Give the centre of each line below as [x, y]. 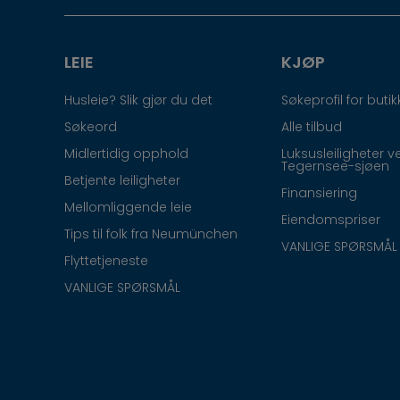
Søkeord [91, 126]
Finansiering [320, 192]
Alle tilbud [312, 126]
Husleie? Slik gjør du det [138, 100]
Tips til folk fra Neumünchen [151, 233]
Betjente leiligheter [122, 180]
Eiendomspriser [331, 219]
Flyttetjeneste [106, 260]
